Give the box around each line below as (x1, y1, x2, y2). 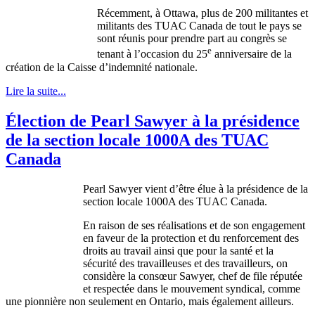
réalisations (157, 219, 207, 231)
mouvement (171, 282, 223, 295)
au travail (108, 244, 154, 257)
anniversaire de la (212, 48, 292, 60)
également (212, 295, 257, 307)
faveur (96, 231, 124, 244)
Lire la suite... (6, 84, 66, 97)
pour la (193, 244, 230, 257)
